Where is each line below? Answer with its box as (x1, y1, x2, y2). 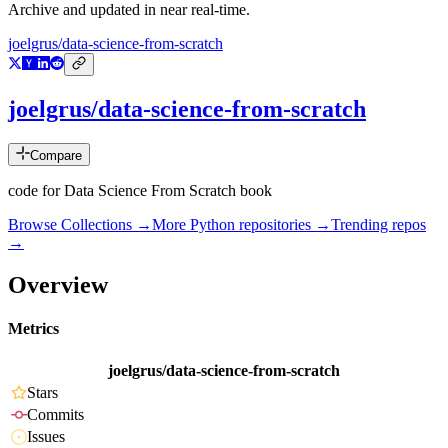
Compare (30, 148, 82, 164)
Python (190, 216, 235, 234)
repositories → (235, 216, 331, 234)
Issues (27, 428, 65, 446)
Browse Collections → (8, 216, 152, 234)
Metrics (8, 320, 59, 338)
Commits (27, 406, 84, 424)
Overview (8, 271, 108, 298)
